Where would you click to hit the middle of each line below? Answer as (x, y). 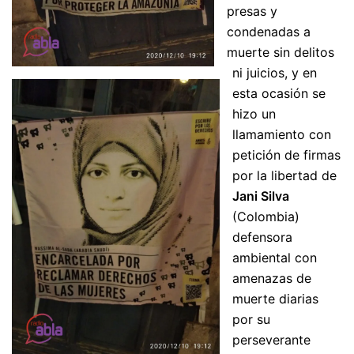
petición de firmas (286, 155)
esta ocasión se (279, 93)
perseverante (271, 340)
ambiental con (275, 258)
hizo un (254, 114)
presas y (252, 11)
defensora (262, 237)
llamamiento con (282, 134)
